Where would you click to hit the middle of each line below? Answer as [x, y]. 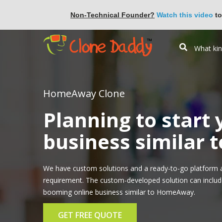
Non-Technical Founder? [112, 15]
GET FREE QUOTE [90, 215]
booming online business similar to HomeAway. [119, 192]
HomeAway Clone [84, 93]
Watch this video [185, 15]
